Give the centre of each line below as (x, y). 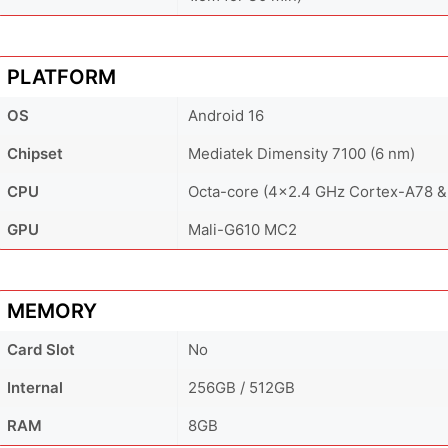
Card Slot (41, 349)
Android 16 (226, 115)
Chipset (35, 153)
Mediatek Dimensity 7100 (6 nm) (301, 153)
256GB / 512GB (241, 387)
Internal (35, 387)
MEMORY (52, 310)
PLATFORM (61, 76)
